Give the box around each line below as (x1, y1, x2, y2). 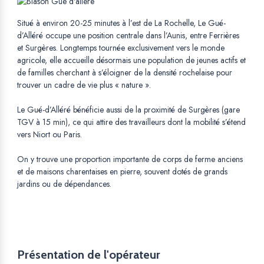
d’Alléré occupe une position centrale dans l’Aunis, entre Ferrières (17, 29, 239, 41)
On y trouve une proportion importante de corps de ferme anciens (17, 153, 243, 165)
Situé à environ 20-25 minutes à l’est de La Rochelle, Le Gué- (17, 16, 226, 29)
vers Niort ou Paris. (17, 128, 82, 140)
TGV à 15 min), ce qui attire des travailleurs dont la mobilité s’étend (17, 115, 246, 128)
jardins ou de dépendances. (17, 177, 111, 190)
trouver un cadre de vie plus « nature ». (17, 78, 151, 91)
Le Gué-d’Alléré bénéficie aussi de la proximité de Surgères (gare (17, 103, 240, 115)
